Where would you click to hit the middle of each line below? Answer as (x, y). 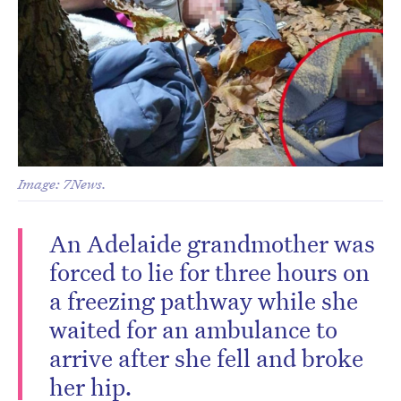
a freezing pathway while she (204, 300)
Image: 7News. (62, 184)
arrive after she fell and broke (206, 358)
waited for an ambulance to (193, 329)
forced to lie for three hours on (209, 272)
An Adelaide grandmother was (212, 243)
